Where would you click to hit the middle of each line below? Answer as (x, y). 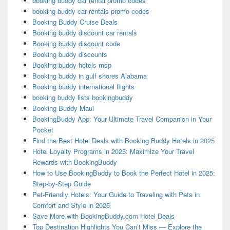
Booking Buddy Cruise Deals (75, 22)
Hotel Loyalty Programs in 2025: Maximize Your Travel (113, 151)
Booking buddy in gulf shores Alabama (89, 76)
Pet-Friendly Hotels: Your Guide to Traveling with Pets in (116, 195)
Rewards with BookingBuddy (74, 162)
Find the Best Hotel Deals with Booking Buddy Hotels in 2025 (123, 141)
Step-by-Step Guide (61, 184)
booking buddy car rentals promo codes (91, 11)
